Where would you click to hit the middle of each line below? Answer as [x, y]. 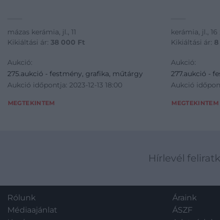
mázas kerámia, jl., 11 [41, 32]
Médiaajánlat [32, 210]
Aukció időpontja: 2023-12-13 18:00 [65, 85]
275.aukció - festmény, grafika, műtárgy [75, 73]
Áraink [185, 197]
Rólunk [22, 197]
